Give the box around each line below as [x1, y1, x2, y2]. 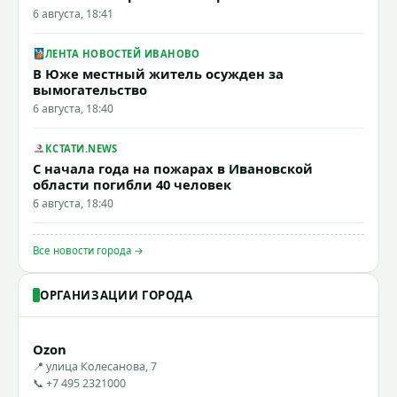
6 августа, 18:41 [33, 5, 113, 21]
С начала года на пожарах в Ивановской [33, 159, 313, 177]
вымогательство [33, 80, 147, 98]
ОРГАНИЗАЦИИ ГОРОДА [40, 286, 193, 303]
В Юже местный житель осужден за [33, 64, 284, 82]
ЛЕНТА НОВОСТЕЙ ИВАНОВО [45, 47, 200, 61]
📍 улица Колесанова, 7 [33, 358, 157, 374]
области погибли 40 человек [33, 175, 231, 193]
